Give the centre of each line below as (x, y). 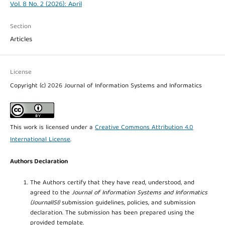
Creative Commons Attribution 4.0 (144, 128)
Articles (21, 39)
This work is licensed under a (52, 128)
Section (20, 27)
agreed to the (51, 193)
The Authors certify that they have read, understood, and (112, 183)
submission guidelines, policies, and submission (127, 203)
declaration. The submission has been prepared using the (112, 213)
